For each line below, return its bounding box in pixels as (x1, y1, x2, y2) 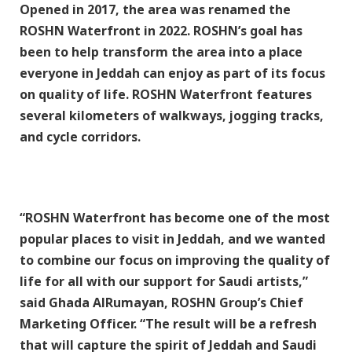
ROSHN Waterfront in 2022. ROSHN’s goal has (20, 17, 302, 45)
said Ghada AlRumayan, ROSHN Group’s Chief (20, 289, 303, 317)
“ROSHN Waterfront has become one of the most (20, 204, 330, 232)
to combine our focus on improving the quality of (20, 247, 330, 274)
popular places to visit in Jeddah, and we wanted (20, 225, 325, 253)
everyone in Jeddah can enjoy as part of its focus (20, 60, 325, 87)
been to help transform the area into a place (20, 38, 302, 66)
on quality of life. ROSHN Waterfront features (20, 81, 312, 108)
